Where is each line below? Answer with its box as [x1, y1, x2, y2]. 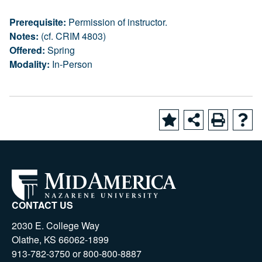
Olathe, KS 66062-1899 [12, 233, 109, 246]
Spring [45, 43, 75, 57]
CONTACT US [12, 198, 73, 212]
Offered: [9, 43, 45, 57]
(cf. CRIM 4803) [39, 29, 106, 43]
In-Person [50, 57, 92, 71]
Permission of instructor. [66, 15, 167, 29]
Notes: [9, 29, 39, 43]
